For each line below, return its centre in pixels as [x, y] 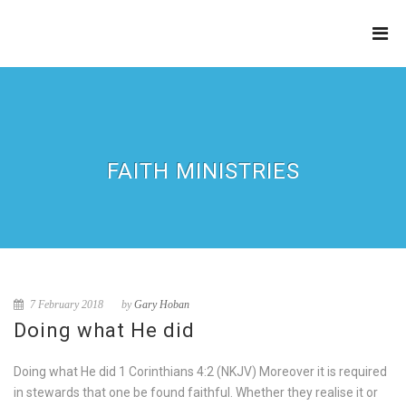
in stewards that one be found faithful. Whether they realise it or [196, 392]
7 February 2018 [65, 304]
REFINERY [85, 24]
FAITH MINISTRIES [203, 171]
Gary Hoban [162, 304]
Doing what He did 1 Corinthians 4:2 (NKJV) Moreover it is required [200, 372]
